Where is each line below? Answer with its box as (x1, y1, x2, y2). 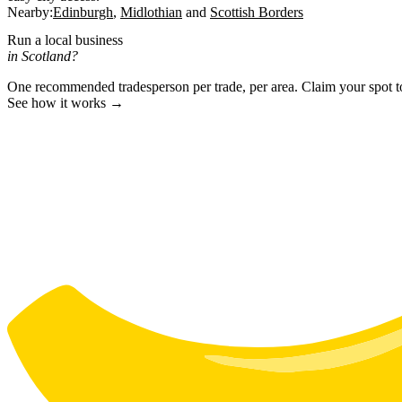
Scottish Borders (210, 4, 303, 20)
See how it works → (7, 94, 124, 110)
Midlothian (120, 4, 182, 20)
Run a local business (7, 31, 123, 48)
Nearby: (7, 4, 53, 20)
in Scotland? (7, 48, 78, 64)
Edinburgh (53, 4, 113, 20)
